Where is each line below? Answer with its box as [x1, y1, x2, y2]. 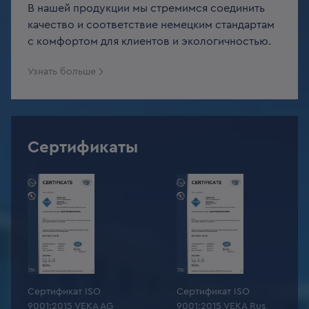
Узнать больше [28, 67, 96, 77]
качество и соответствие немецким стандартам [28, 19, 275, 30]
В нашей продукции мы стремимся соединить [28, 3, 265, 14]
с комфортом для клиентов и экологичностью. [28, 36, 271, 47]
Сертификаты [28, 139, 138, 156]
